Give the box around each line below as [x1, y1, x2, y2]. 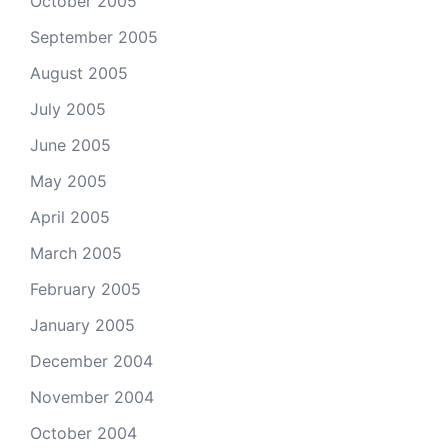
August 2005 [30, 63, 128, 83]
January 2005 [30, 315, 135, 335]
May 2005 [30, 171, 107, 191]
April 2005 [30, 207, 110, 227]
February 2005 [30, 279, 141, 299]
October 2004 [30, 423, 137, 443]
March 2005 [30, 243, 122, 263]
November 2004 [30, 387, 154, 407]
